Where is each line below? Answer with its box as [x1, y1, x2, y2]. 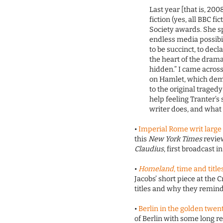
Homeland [138, 165, 174, 174]
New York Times [148, 135, 203, 144]
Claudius [134, 145, 164, 154]
